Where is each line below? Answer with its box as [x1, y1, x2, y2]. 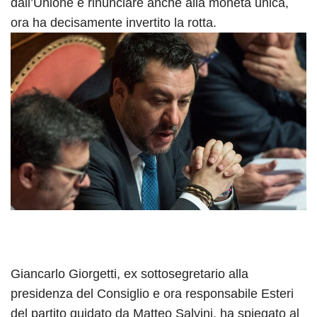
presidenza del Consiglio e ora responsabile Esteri [11, 286, 294, 301]
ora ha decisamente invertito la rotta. [11, 15, 217, 30]
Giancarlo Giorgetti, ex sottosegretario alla [11, 266, 248, 281]
